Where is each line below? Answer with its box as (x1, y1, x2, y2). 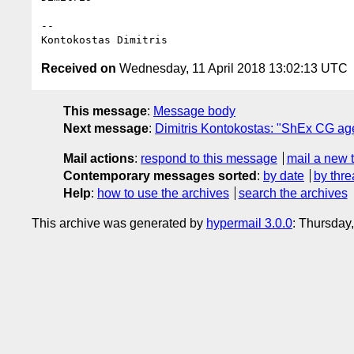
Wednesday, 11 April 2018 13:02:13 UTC (116, 61, 348, 75)
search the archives (238, 186, 348, 200)
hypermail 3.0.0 (206, 216, 292, 230)
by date (263, 168, 304, 183)
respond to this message (141, 151, 277, 165)
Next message (63, 121, 149, 135)
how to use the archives (97, 186, 229, 200)
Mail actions (63, 151, 134, 165)
